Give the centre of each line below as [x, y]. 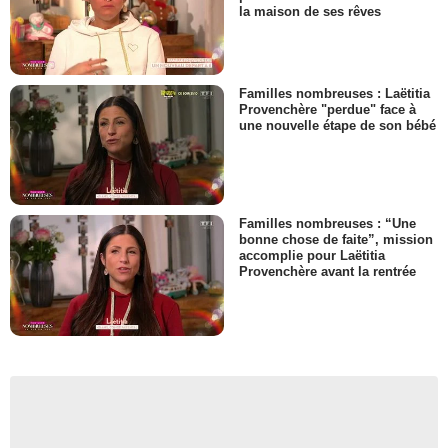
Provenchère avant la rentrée [327, 272]
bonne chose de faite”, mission [336, 240]
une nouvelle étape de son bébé [337, 126]
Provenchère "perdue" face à [327, 109]
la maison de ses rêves [310, 11]
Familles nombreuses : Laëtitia [334, 93]
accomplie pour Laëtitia [312, 256]
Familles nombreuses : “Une [327, 224]
